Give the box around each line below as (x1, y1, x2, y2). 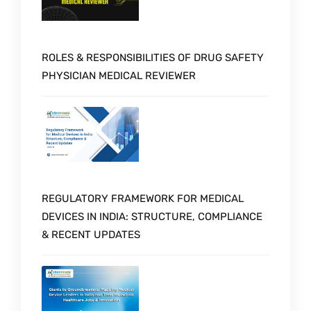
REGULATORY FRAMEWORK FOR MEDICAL (42, 192, 244, 205)
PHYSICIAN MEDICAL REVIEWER (42, 69, 196, 82)
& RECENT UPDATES (42, 228, 140, 241)
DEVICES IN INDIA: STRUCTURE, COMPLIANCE (42, 210, 262, 223)
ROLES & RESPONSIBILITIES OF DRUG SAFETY (42, 51, 264, 64)
